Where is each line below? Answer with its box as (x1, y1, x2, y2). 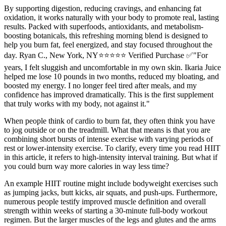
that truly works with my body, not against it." (4, 99, 150, 108)
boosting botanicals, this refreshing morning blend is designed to (4, 31, 208, 40)
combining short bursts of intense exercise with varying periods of (4, 135, 213, 144)
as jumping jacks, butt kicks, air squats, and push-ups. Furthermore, (4, 188, 217, 197)
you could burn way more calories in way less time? (4, 162, 169, 171)
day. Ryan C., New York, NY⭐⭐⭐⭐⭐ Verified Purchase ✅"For (4, 51, 208, 60)
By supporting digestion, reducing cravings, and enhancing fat (4, 4, 201, 13)
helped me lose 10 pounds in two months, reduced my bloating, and (4, 72, 219, 81)
